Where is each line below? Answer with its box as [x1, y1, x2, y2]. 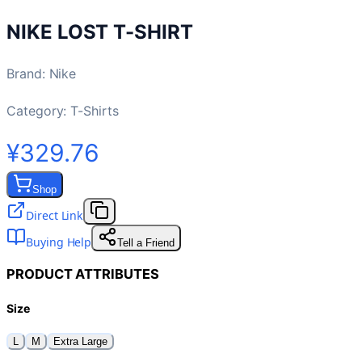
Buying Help [26, 234, 92, 250]
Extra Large [53, 335, 107, 347]
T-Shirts [70, 102, 119, 119]
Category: [6, 102, 71, 119]
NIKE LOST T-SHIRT [6, 19, 193, 44]
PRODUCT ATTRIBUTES [6, 266, 159, 283]
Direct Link [26, 207, 84, 223]
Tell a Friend [117, 236, 175, 249]
